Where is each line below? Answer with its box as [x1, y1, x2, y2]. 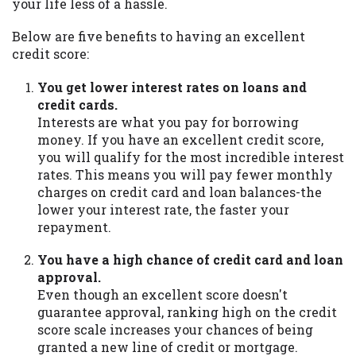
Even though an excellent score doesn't [37, 285, 288, 303]
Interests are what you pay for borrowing [37, 113, 299, 130]
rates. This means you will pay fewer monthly [37, 165, 333, 183]
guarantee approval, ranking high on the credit [37, 303, 337, 320]
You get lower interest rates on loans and [37, 78, 307, 95]
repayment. [37, 218, 111, 235]
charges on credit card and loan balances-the [37, 183, 322, 200]
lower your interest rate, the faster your [37, 200, 289, 218]
